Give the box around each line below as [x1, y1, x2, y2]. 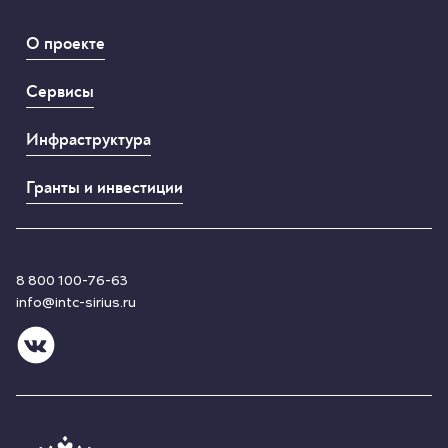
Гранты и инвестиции [26, 177, 183, 199]
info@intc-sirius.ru [16, 293, 136, 311]
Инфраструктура [26, 129, 151, 151]
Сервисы [26, 81, 94, 103]
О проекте [26, 33, 105, 55]
